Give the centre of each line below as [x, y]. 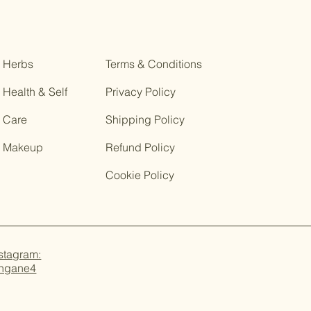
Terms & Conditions [154, 64]
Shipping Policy [145, 119]
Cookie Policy [140, 175]
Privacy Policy [141, 92]
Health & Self [35, 92]
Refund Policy [141, 147]
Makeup [23, 147]
